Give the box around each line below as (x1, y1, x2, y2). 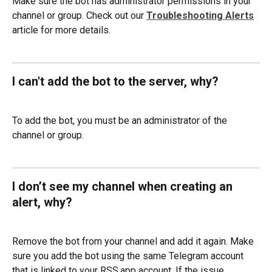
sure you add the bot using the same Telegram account (12, 250, 246, 262)
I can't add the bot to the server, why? (12, 74, 222, 89)
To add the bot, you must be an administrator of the (12, 114, 229, 126)
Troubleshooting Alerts (146, 9, 254, 21)
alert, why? (12, 195, 72, 210)
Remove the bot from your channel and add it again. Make (12, 235, 256, 247)
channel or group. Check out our (12, 9, 146, 21)
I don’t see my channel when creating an (12, 179, 236, 194)
